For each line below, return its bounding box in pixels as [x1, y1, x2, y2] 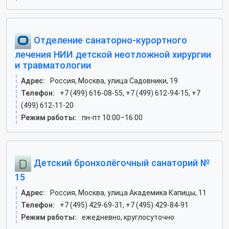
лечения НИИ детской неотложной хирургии [15, 49, 211, 60]
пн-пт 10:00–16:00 [82, 113, 143, 122]
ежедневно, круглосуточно [82, 213, 174, 221]
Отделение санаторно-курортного [31, 34, 187, 45]
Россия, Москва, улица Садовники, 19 [50, 77, 178, 85]
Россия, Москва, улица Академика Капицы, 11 [50, 189, 207, 197]
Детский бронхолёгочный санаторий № [31, 157, 210, 168]
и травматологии [15, 60, 91, 71]
